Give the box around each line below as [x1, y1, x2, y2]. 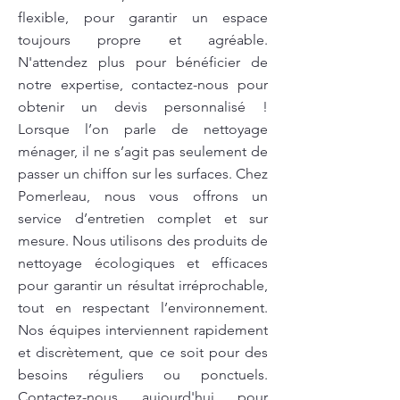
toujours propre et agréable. [18, 31, 268, 48]
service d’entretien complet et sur [18, 210, 268, 227]
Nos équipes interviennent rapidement [18, 321, 268, 338]
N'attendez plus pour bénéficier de [18, 54, 268, 71]
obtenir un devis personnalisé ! [18, 98, 268, 115]
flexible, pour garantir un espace [18, 9, 268, 26]
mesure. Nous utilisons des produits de [18, 232, 268, 249]
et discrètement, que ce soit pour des [18, 344, 268, 361]
